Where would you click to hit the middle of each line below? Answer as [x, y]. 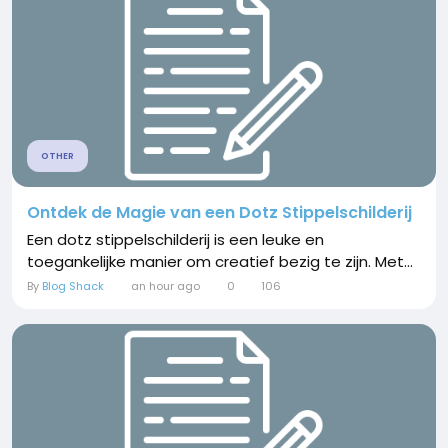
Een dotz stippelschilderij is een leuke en [175, 240]
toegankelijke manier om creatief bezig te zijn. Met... [220, 262]
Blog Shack [73, 286]
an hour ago [165, 286]
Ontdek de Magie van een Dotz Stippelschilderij [219, 213]
